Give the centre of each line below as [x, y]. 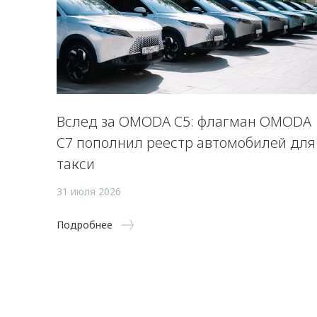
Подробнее [85, 224]
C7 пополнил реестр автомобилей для [186, 142]
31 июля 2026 [89, 191]
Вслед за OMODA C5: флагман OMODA [184, 121]
